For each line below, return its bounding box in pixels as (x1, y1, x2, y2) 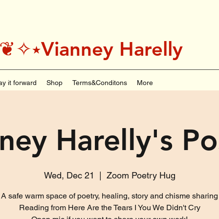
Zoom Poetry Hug (106, 170, 175, 180)
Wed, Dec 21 (44, 170, 94, 180)
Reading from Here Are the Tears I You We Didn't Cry (19, 202, 200, 212)
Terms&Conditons (72, 79, 127, 87)
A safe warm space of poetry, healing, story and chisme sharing (1, 191, 218, 200)
